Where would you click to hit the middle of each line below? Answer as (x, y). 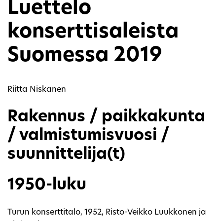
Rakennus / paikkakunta (106, 117)
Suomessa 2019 (85, 56)
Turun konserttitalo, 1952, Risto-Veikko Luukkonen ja (107, 212)
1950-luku (47, 185)
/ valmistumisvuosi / (88, 136)
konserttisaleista (93, 32)
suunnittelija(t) (66, 155)
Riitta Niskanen (37, 90)
